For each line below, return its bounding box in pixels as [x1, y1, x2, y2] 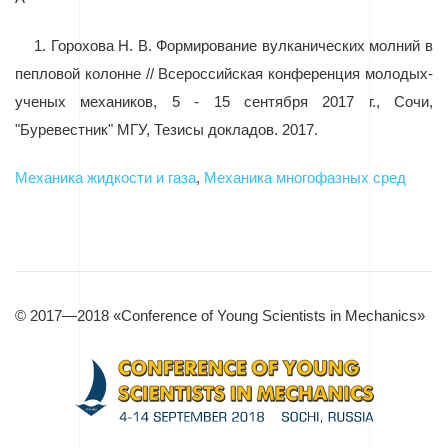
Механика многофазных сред [204, 169, 406, 187]
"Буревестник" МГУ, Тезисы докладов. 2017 [15, 122, 314, 139]
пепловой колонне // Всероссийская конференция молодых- [15, 66, 433, 83]
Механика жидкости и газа [15, 169, 196, 187]
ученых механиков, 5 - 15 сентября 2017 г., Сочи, [15, 94, 433, 111]
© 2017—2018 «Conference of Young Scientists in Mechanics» [15, 307, 425, 325]
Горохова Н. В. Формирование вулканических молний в [45, 38, 433, 55]
